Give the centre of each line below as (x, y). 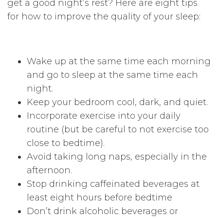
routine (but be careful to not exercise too (118, 130)
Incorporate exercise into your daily (104, 116)
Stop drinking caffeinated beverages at (113, 184)
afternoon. (49, 171)
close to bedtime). (66, 143)
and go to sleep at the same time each (112, 75)
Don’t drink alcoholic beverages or (102, 211)
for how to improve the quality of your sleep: (104, 17)
